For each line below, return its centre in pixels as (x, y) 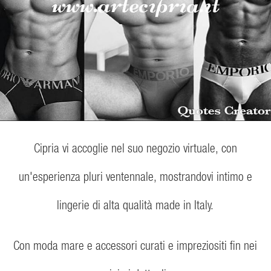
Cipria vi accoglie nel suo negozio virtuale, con (135, 147)
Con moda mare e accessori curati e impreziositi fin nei (135, 245)
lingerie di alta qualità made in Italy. (135, 204)
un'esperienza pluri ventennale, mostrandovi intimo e (135, 176)
